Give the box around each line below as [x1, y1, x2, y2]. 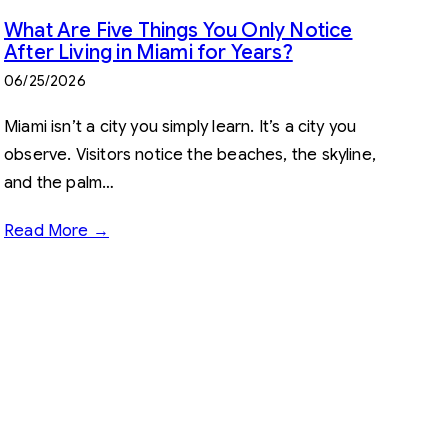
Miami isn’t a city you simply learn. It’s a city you [4, 116, 357, 137]
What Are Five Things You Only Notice [4, 17, 353, 43]
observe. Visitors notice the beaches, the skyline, [4, 144, 376, 165]
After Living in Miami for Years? [4, 39, 293, 65]
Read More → [4, 220, 109, 241]
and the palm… [4, 172, 115, 193]
